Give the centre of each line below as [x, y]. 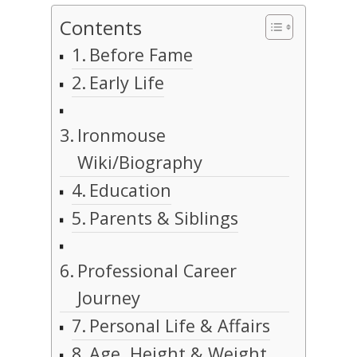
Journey [109, 298]
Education [131, 190]
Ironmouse [122, 135]
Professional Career [157, 271]
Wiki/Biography [140, 163]
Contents [101, 28]
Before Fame [141, 55]
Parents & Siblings [164, 218]
